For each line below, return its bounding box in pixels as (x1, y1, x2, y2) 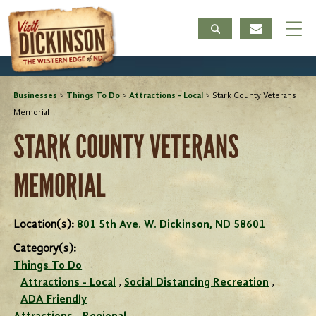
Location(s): (13, 219, 78, 231)
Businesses (13, 92, 58, 100)
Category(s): (13, 243, 77, 255)
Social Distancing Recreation (124, 277, 269, 288)
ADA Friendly (20, 294, 87, 305)
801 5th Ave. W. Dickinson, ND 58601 (77, 219, 266, 231)
